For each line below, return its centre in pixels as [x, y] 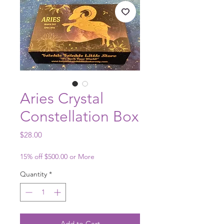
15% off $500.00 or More [57, 156]
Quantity [33, 174]
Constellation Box [79, 116]
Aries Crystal [62, 98]
